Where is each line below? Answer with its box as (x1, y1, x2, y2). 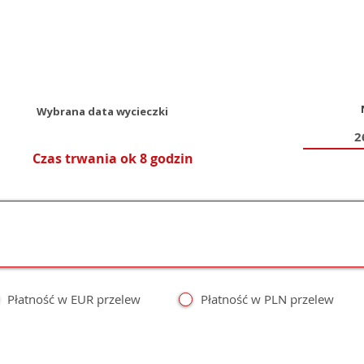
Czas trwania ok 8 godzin (32, 149, 193, 167)
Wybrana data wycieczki (37, 104, 168, 119)
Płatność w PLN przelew (201, 291, 334, 307)
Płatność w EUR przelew (7, 291, 141, 307)
